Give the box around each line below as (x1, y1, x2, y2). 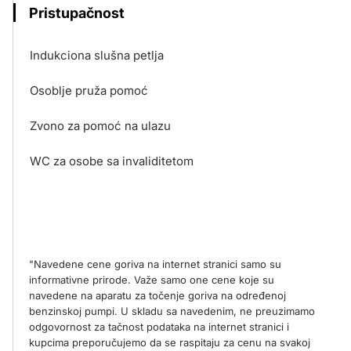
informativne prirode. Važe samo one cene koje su (29, 273, 274, 286)
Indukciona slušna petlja (30, 48, 164, 63)
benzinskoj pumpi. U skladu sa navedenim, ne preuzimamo (29, 305, 315, 317)
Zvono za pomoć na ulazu (30, 118, 171, 133)
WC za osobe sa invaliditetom (30, 154, 194, 168)
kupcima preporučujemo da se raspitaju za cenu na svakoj (29, 336, 310, 349)
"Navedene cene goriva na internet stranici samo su (29, 258, 281, 270)
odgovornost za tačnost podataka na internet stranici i (29, 320, 289, 333)
